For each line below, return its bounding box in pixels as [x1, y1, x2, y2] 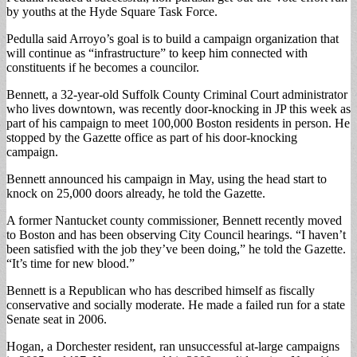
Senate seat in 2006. [6, 312, 107, 326]
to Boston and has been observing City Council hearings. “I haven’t [6, 227, 346, 241]
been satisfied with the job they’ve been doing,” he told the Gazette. [6, 241, 346, 256]
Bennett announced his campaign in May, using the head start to [6, 171, 327, 186]
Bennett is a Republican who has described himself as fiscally [6, 283, 315, 297]
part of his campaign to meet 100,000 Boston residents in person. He [6, 116, 350, 130]
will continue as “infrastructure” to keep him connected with [6, 45, 308, 60]
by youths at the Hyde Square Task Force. [6, 4, 218, 18]
